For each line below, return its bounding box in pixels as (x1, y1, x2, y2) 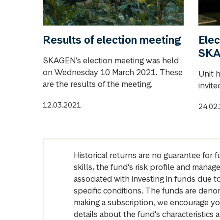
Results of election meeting (43, 32, 181, 47)
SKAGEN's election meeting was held (43, 55, 179, 66)
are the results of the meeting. (43, 78, 153, 89)
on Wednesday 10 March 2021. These (43, 66, 183, 78)
